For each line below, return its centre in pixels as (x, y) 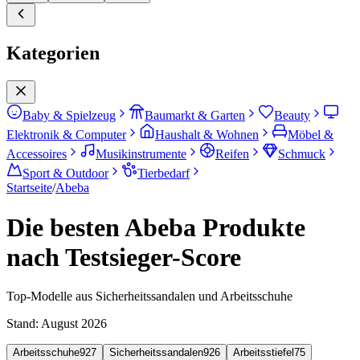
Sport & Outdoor (65, 174)
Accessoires (37, 154)
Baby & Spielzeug (69, 116)
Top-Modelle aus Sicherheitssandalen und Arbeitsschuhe (149, 296)
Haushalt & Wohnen (207, 135)
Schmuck (302, 154)
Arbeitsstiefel (264, 352)
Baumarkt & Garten (195, 116)
